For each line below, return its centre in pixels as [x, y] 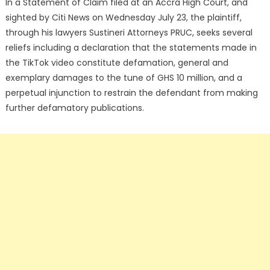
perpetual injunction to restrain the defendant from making [131, 93]
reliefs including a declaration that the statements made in [131, 48]
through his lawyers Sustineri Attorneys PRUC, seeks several [129, 33]
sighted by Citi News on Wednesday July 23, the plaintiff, [123, 18]
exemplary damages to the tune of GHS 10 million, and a [124, 78]
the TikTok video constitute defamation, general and [117, 63]
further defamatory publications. [74, 108]
